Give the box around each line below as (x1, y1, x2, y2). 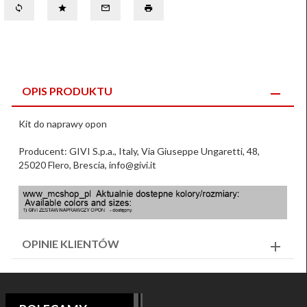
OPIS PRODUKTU (22, 84, 112, 97)
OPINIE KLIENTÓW (22, 237, 119, 250)
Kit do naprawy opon (19, 118, 107, 130)
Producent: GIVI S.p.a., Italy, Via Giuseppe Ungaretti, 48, (19, 145, 260, 157)
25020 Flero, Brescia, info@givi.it (19, 159, 156, 171)
